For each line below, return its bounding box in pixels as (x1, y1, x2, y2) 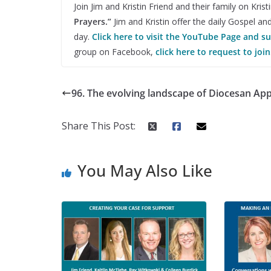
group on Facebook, (74, 45, 155, 57)
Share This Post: (62, 119, 135, 132)
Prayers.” (74, 15, 111, 27)
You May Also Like (77, 159, 212, 181)
